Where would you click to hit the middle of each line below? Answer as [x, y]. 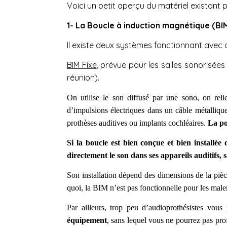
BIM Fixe [82, 65]
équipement [87, 220]
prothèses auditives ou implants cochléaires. [137, 123]
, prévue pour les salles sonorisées [161, 65]
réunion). [83, 77]
